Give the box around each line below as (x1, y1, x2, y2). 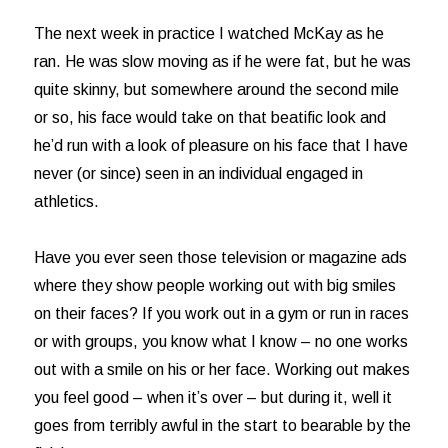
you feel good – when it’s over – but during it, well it (34, 389, 393, 406)
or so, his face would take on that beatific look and (34, 109, 387, 126)
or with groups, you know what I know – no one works (34, 333, 409, 350)
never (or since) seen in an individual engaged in (34, 165, 364, 182)
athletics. (34, 193, 100, 210)
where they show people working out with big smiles (34, 277, 397, 294)
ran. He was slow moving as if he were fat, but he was (34, 53, 412, 70)
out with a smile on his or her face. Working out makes (34, 361, 411, 378)
